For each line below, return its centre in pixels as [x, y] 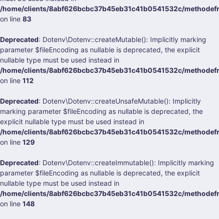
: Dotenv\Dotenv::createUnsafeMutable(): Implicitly [120, 101]
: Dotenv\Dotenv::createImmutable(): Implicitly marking [126, 163]
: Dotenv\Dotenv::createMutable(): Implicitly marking [122, 39]
